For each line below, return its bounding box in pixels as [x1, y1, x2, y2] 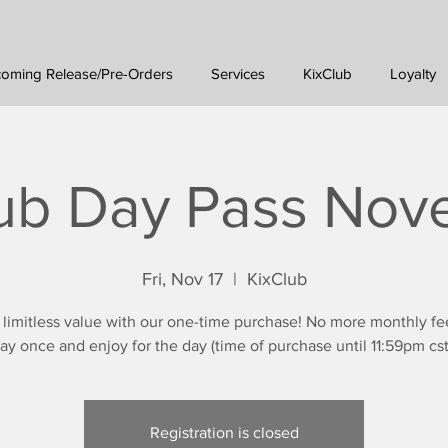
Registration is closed [149, 424, 299, 441]
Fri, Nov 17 [141, 269, 223, 289]
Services [211, 65, 266, 82]
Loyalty [389, 65, 436, 82]
